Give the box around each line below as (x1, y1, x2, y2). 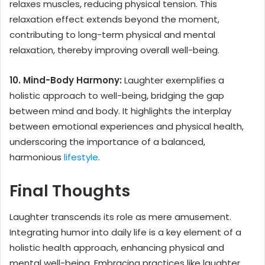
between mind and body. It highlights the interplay (9, 104, 231, 117)
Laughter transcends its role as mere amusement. (9, 211, 231, 224)
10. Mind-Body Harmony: (9, 73, 122, 86)
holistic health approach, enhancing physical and (9, 241, 224, 254)
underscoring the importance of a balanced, (9, 135, 205, 148)
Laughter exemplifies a (122, 73, 224, 86)
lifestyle (64, 150, 98, 163)
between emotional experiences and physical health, (9, 119, 244, 132)
